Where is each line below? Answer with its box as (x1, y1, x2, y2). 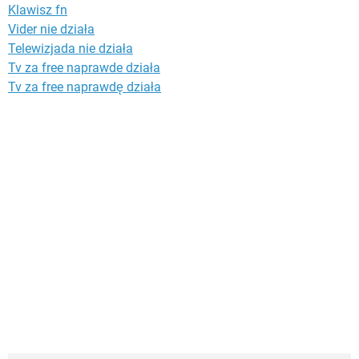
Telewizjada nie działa (8, 41, 133, 57)
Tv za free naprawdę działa (8, 79, 161, 95)
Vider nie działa (8, 22, 95, 38)
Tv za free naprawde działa (8, 60, 160, 76)
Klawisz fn (8, 2, 67, 18)
